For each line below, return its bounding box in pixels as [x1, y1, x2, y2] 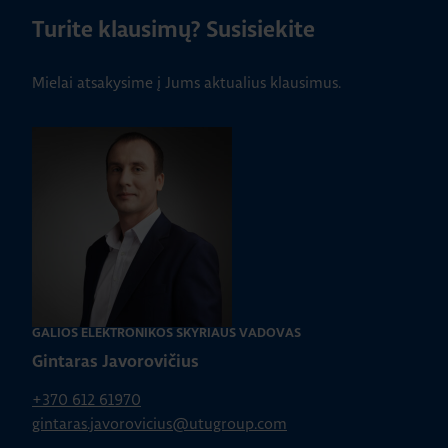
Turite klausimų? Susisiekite [32, 20, 315, 42]
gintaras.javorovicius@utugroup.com [32, 414, 287, 433]
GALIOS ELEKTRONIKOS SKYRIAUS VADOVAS [32, 327, 301, 340]
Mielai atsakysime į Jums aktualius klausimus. [32, 73, 341, 92]
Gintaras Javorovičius [32, 354, 199, 370]
